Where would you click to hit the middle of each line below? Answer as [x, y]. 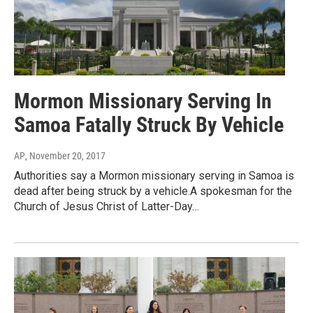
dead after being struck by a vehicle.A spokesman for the [153, 191]
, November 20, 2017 [65, 155]
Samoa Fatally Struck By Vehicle [149, 124]
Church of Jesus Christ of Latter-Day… [107, 206]
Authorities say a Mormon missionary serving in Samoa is [154, 175]
